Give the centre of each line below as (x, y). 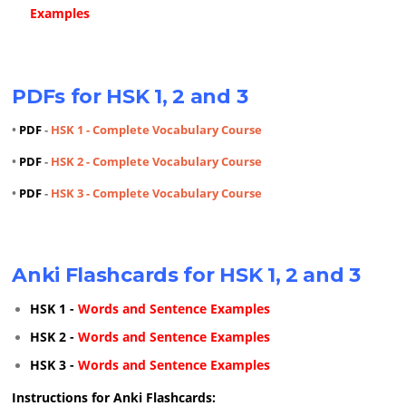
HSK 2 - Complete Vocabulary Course (157, 161)
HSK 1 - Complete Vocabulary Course (157, 129)
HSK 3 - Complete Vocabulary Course (157, 193)
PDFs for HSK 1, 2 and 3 (130, 96)
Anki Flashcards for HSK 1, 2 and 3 (186, 275)
